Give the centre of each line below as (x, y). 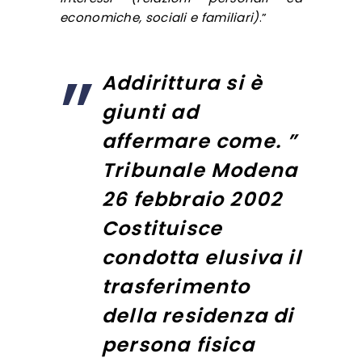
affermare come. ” (200, 141)
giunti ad (150, 112)
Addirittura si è (183, 82)
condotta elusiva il (202, 257)
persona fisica (178, 344)
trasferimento (176, 286)
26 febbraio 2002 (192, 199)
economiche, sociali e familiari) (160, 17)
